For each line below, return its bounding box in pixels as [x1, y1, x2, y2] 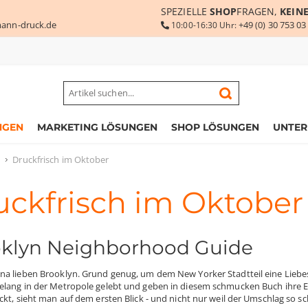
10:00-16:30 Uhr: [171, 19, 239, 31]
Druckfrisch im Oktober [12, 153, 109, 166]
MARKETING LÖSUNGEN [37, 121, 157, 133]
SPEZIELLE [161, 5, 210, 18]
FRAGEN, [236, 5, 280, 18]
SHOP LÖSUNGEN [171, 121, 259, 133]
